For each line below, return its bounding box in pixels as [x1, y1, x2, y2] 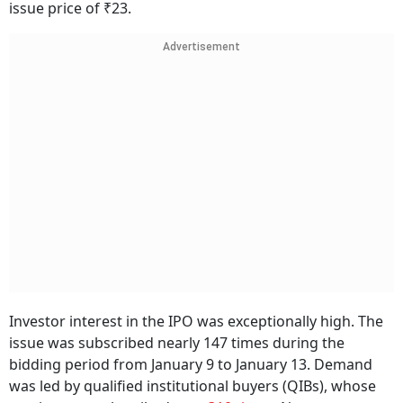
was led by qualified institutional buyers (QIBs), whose [9, 376, 376, 397]
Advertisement [163, 40, 240, 54]
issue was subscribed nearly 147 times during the [9, 333, 345, 354]
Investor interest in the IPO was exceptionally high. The [9, 311, 383, 332]
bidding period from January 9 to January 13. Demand [9, 354, 372, 375]
